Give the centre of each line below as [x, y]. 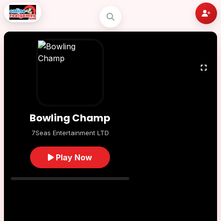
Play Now [73, 157]
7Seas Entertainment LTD [70, 133]
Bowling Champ [70, 118]
